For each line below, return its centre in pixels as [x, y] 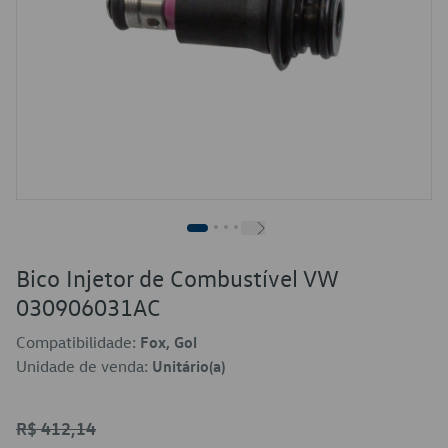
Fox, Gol [168, 342]
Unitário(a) [188, 366]
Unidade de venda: [84, 366]
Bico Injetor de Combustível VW [177, 278]
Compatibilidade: [78, 342]
